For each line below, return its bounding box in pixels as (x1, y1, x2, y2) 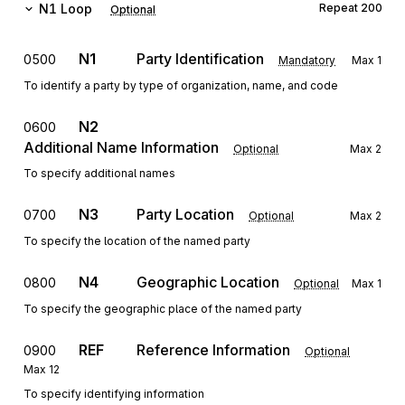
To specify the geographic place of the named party (24, 302, 302, 316)
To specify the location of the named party (24, 234, 250, 248)
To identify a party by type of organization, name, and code (24, 79, 338, 92)
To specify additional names (24, 166, 175, 180)
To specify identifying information (24, 387, 204, 400)
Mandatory (278, 53, 335, 67)
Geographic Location (137, 273, 279, 291)
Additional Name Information (24, 138, 219, 156)
